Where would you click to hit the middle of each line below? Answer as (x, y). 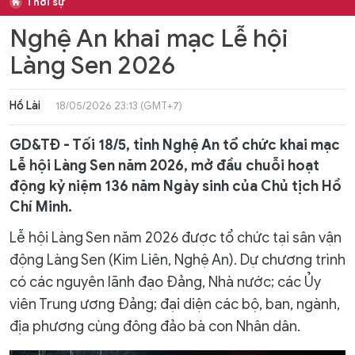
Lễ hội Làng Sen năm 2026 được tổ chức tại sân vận (176, 238)
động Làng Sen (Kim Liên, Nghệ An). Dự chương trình (177, 260)
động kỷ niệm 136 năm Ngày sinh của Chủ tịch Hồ (176, 186)
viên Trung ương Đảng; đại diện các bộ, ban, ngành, (175, 304)
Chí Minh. (41, 207)
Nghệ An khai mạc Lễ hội (149, 38)
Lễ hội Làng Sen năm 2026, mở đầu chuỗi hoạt (164, 166)
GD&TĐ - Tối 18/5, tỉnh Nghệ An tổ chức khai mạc (175, 145)
